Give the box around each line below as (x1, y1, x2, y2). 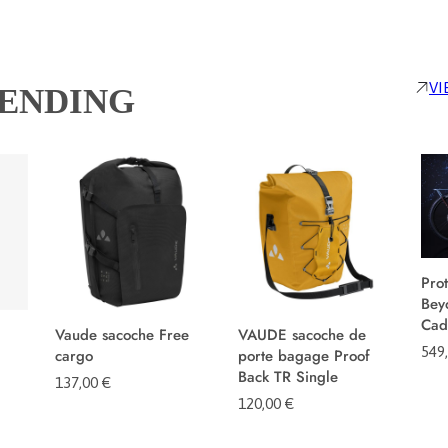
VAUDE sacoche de (237, 324, 366, 347)
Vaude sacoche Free (54, 324, 189, 347)
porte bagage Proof (237, 345, 370, 368)
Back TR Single (237, 366, 338, 389)
